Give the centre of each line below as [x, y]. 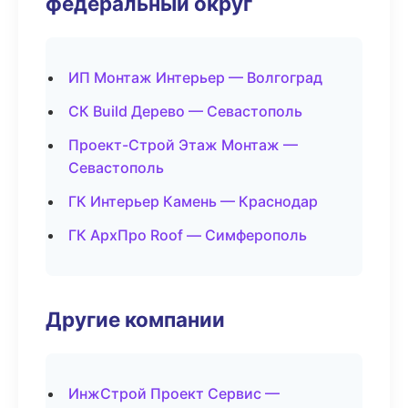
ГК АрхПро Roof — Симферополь [188, 235]
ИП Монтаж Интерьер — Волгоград [195, 77]
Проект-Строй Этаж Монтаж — [183, 145]
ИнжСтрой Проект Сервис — [174, 393]
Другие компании [135, 319]
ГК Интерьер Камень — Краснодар [193, 201]
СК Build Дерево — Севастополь [185, 111]
